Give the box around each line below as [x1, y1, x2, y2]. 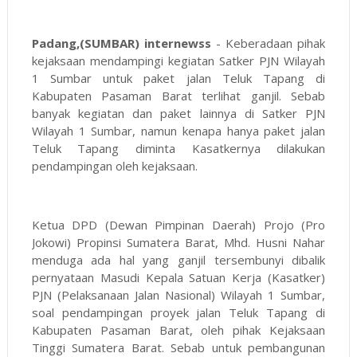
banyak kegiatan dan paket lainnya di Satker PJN [31, 105, 326, 122]
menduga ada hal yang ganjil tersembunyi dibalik [31, 252, 326, 269]
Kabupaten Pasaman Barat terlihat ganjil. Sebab [31, 88, 326, 104]
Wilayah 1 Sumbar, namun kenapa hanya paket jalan [31, 123, 326, 139]
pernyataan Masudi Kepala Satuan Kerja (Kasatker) [31, 269, 326, 286]
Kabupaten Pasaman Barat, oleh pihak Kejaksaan [31, 322, 326, 339]
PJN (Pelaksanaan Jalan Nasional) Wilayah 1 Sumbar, [31, 287, 326, 304]
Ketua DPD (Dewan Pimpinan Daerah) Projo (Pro [31, 217, 326, 233]
